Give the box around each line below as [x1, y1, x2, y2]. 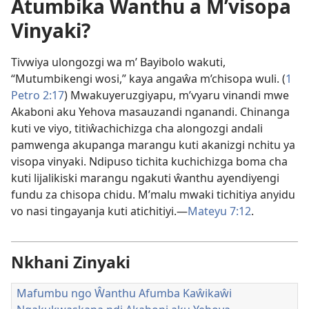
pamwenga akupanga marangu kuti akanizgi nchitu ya [11, 137, 295, 152]
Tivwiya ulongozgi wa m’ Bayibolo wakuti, [11, 54, 226, 70]
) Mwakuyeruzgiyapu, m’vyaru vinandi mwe [64, 88, 289, 103]
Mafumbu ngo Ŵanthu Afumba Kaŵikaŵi [17, 286, 232, 301]
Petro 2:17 [11, 88, 64, 103]
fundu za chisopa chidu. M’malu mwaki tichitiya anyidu [11, 187, 295, 202]
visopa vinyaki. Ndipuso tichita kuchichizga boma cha [11, 154, 288, 169]
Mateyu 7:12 [188, 203, 251, 219]
